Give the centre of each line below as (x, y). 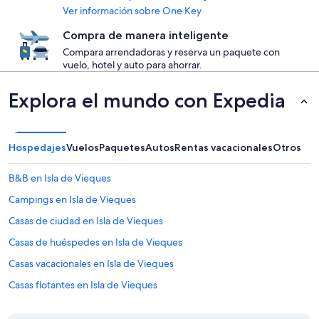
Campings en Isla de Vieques (72, 199)
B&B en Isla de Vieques (60, 178)
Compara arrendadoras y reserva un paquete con (171, 52)
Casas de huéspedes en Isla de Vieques (95, 242)
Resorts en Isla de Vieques (66, 306)
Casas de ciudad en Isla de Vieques (86, 221)
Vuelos (83, 147)
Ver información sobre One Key (132, 11)
